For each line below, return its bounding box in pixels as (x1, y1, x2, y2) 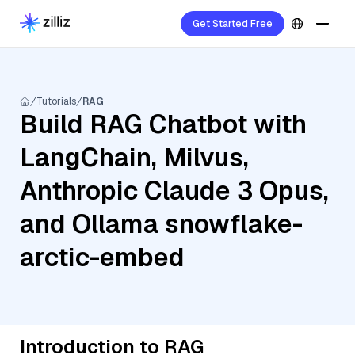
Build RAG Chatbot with (20, 108, 307, 140)
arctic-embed (20, 241, 185, 273)
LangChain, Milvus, (20, 141, 249, 174)
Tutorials (36, 95, 76, 108)
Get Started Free (193, 17, 273, 30)
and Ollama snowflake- (20, 208, 303, 240)
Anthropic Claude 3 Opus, (20, 174, 329, 207)
